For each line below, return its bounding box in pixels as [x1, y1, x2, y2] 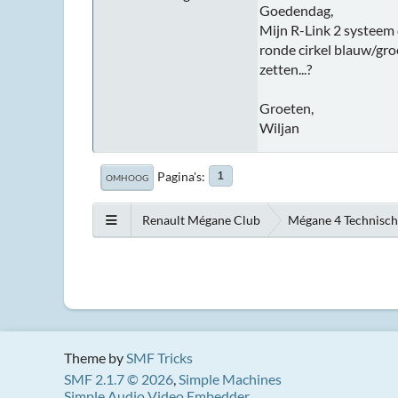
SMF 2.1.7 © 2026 [64, 370, 173, 387]
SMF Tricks [126, 349, 193, 366]
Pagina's [157, 168, 202, 184]
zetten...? [259, 60, 312, 77]
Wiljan [259, 118, 299, 136]
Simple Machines [179, 370, 282, 387]
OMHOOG [106, 171, 148, 183]
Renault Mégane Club [142, 212, 260, 227]
